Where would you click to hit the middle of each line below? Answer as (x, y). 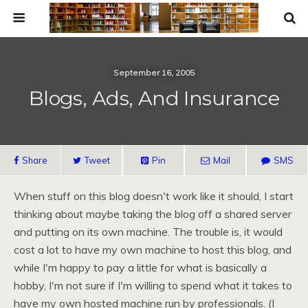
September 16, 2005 (154, 73)
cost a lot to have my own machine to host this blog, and (153, 250)
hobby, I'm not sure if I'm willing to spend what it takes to (153, 285)
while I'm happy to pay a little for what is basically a (140, 267)
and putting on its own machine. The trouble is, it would (148, 232)
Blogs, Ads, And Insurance (154, 98)
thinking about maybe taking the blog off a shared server (153, 214)
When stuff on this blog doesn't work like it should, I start (154, 196)
